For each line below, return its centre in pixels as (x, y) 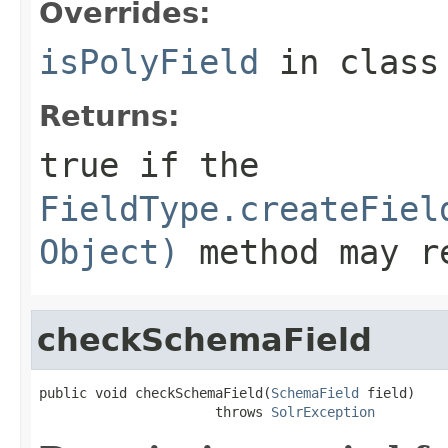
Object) (109, 251)
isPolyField (149, 61)
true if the (149, 164)
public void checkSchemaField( (155, 392)
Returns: (109, 115)
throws (155, 411)
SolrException (323, 411)
